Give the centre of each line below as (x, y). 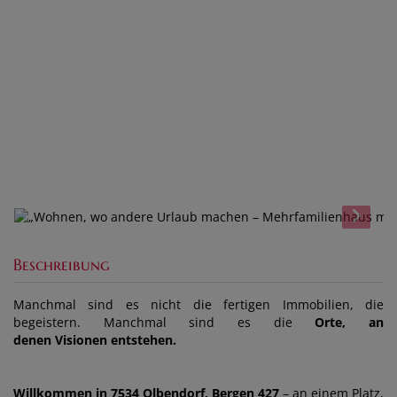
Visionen (81, 340)
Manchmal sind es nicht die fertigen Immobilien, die (198, 305)
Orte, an (350, 323)
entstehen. (142, 340)
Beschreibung (62, 265)
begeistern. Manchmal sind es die (164, 323)
